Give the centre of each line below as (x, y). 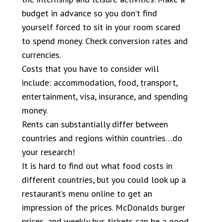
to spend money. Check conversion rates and (105, 41)
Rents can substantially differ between (95, 124)
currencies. (41, 55)
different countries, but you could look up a (104, 180)
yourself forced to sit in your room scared (101, 27)
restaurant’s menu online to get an (87, 194)
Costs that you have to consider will (90, 69)
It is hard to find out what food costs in (97, 166)
